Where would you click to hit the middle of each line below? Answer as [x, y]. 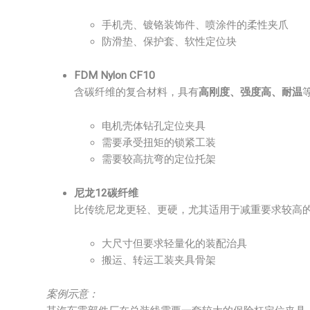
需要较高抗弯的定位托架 [159, 159]
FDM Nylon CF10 [115, 75]
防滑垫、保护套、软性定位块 [169, 42]
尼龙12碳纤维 [106, 193]
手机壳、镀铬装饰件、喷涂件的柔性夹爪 [195, 25]
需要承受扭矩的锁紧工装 [159, 143]
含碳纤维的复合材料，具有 [136, 92]
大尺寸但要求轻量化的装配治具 [174, 244]
